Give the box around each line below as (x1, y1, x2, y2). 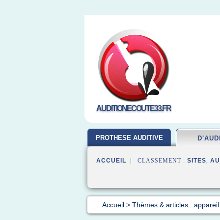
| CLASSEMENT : (126, 157, 187, 164)
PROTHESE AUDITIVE (95, 134, 163, 141)
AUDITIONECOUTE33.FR (96, 104, 171, 112)
